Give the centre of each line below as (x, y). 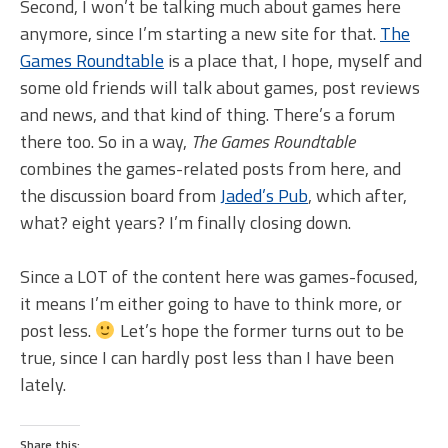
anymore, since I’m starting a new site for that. (200, 34)
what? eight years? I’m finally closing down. (185, 223)
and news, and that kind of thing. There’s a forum (207, 115)
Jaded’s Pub (264, 196)
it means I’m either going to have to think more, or (211, 304)
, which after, (357, 196)
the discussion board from (120, 196)
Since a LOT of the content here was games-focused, (219, 277)
